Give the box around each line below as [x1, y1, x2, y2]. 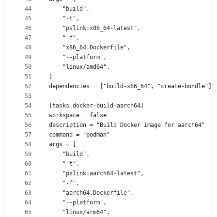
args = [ [49, 141, 76, 148]
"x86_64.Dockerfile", [49, 44, 130, 51]
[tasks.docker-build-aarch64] [49, 102, 144, 109]
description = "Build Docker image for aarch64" [49, 122, 205, 129]
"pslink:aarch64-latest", [49, 170, 144, 177]
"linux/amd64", [49, 63, 110, 71]
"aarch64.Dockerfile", [49, 189, 134, 197]
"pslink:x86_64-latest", [49, 25, 140, 32]
